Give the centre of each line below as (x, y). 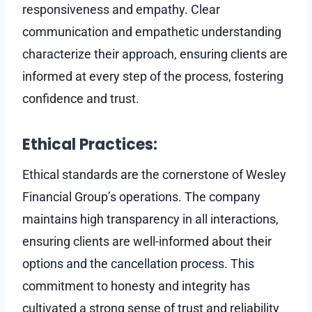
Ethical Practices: (90, 144)
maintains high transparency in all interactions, (150, 219)
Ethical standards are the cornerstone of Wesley (154, 174)
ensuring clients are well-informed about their (147, 241)
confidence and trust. (84, 98)
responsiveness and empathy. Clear (121, 9)
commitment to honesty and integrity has (136, 286)
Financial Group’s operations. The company (141, 196)
